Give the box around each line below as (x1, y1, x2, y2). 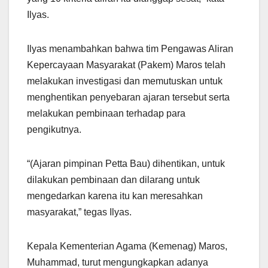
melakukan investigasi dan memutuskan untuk (27, 76, 223, 87)
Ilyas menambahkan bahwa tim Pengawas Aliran (27, 44, 233, 54)
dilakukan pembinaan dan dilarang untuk (27, 175, 200, 185)
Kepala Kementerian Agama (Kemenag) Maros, (27, 241, 227, 252)
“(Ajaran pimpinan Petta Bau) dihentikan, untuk (27, 159, 225, 169)
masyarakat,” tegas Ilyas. (27, 207, 132, 218)
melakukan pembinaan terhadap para (27, 108, 185, 119)
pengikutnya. (27, 124, 81, 135)
